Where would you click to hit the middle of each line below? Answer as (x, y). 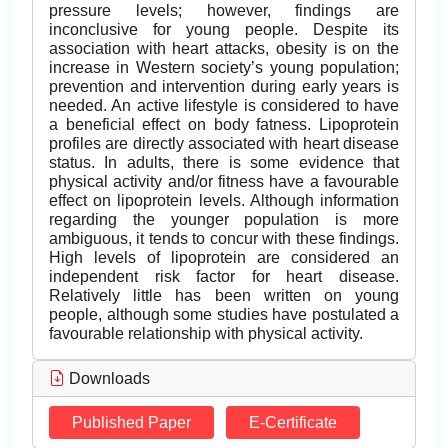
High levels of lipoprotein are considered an (224, 258)
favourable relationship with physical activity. (206, 334)
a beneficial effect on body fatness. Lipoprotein (224, 125)
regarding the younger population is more (224, 220)
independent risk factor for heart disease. (224, 277)
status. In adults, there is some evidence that (224, 163)
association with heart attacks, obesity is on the (224, 49)
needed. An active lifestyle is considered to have (224, 106)
